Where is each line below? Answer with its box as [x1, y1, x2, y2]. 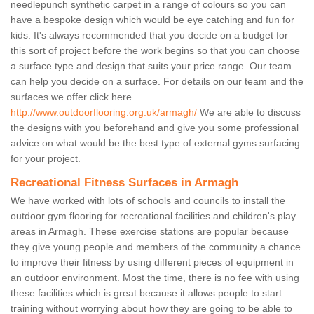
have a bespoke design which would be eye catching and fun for [11, 14, 294, 26]
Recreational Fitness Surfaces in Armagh [11, 176, 238, 190]
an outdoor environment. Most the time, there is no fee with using [11, 272, 299, 284]
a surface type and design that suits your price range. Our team [11, 60, 292, 72]
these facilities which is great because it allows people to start [11, 287, 282, 299]
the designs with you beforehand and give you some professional [11, 122, 299, 134]
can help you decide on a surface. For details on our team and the [11, 76, 303, 88]
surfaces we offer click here [11, 91, 132, 103]
